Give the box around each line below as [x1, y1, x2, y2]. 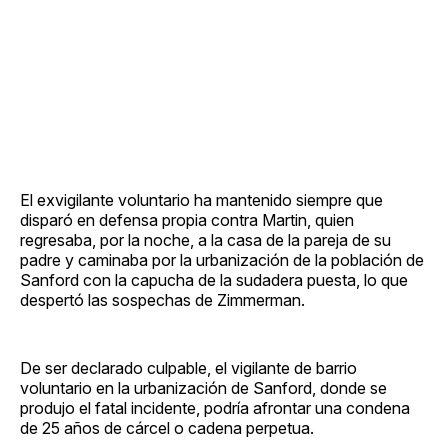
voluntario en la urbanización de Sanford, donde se [20, 377, 387, 398]
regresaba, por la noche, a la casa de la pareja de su [20, 229, 391, 250]
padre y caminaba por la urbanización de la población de [20, 249, 424, 270]
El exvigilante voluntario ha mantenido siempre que [20, 189, 383, 210]
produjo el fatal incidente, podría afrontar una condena [20, 397, 410, 418]
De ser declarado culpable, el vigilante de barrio [20, 357, 357, 378]
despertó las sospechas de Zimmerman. [20, 289, 305, 310]
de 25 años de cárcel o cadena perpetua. [20, 417, 314, 438]
